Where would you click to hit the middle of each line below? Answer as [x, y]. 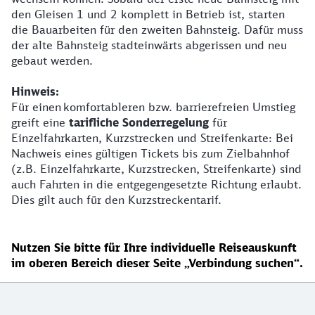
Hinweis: [35, 91]
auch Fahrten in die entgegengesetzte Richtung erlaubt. [156, 184]
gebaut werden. [54, 60]
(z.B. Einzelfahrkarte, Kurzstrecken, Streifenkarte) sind [156, 169]
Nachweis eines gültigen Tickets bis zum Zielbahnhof [150, 153]
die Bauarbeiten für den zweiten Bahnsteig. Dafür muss [157, 30]
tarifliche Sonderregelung [139, 122]
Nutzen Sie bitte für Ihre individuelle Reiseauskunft [154, 247]
